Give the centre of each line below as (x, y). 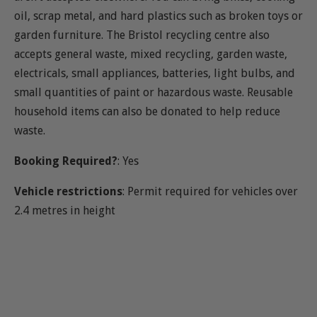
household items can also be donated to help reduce (147, 112)
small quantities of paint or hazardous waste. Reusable (154, 93)
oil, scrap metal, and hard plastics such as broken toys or (158, 16)
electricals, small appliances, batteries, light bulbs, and (155, 74)
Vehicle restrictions (68, 192)
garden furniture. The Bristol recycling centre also (142, 35)
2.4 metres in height (65, 211)
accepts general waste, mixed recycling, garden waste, (151, 54)
